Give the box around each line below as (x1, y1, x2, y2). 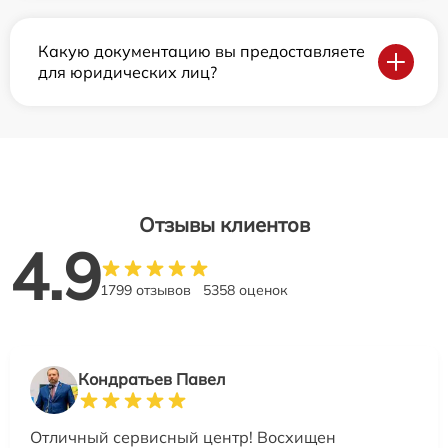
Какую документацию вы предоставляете (38, 41, 365, 62)
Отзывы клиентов (138, 212, 310, 238)
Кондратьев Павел (78, 369, 225, 390)
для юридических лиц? (38, 62, 217, 83)
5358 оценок (203, 281, 288, 300)
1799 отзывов (100, 281, 191, 300)
